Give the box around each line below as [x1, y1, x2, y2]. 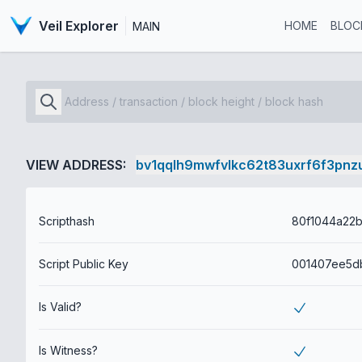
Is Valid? [39, 300, 82, 314]
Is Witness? [39, 343, 98, 358]
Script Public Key [39, 257, 128, 271]
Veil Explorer [38, 18, 119, 34]
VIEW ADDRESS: [26, 157, 126, 173]
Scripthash [39, 214, 95, 228]
